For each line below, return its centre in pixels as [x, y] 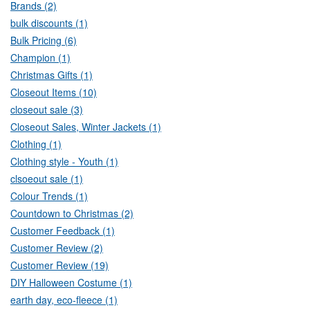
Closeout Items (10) [54, 92]
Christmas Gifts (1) [52, 75]
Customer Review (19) [60, 265]
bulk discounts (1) [49, 23]
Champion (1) [40, 58]
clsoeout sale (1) [47, 179]
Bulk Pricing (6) [44, 40]
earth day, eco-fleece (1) [64, 300]
